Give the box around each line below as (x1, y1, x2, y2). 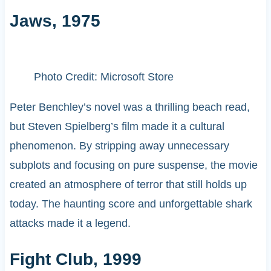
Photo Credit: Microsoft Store (33, 70, 174, 83)
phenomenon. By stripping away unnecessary (9, 139, 229, 152)
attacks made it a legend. (9, 217, 131, 229)
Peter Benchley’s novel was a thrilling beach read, (9, 100, 250, 113)
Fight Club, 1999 (9, 250, 142, 269)
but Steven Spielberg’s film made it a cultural (9, 120, 224, 132)
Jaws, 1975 (9, 11, 100, 30)
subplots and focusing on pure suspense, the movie (9, 158, 258, 171)
